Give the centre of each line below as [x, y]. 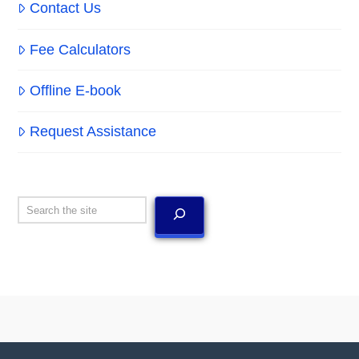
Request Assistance [93, 132]
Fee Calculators [80, 49]
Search [41, 209]
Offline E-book [75, 90]
